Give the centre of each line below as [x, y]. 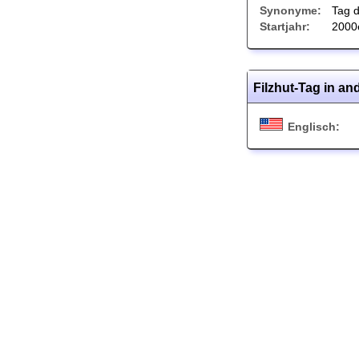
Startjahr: [285, 26]
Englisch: [314, 127]
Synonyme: [290, 10]
